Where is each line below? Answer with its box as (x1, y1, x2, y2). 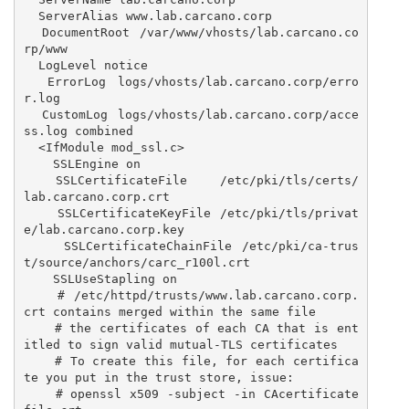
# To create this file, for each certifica (23, 353, 56, 368)
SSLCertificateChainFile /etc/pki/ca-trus (23, 238, 64, 253)
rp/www (23, 41, 68, 56)
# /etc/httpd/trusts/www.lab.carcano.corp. (23, 288, 58, 302)
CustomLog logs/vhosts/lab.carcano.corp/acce (23, 107, 43, 121)
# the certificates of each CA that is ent (23, 320, 55, 335)
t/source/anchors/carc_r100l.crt (23, 255, 250, 269)
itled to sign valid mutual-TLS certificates (23, 337, 338, 351)
